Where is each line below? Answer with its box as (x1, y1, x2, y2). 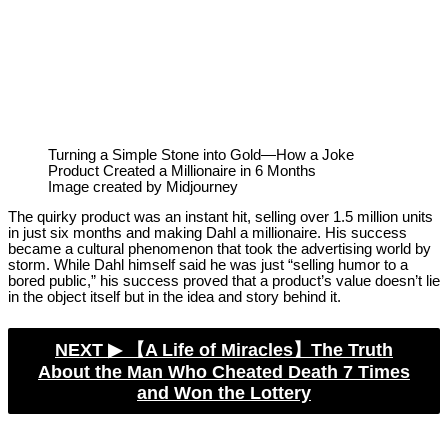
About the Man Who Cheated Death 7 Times (38, 361, 411, 382)
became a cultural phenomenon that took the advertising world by (8, 241, 431, 258)
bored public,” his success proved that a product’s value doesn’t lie (8, 273, 440, 290)
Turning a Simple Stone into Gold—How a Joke (48, 146, 354, 163)
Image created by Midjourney (48, 178, 238, 195)
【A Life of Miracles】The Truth (127, 339, 394, 360)
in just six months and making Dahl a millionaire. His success (8, 225, 407, 242)
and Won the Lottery (137, 382, 312, 403)
